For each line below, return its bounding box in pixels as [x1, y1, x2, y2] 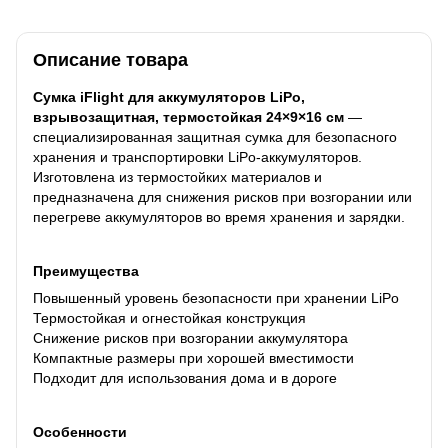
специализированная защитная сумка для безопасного [33, 128, 397, 145]
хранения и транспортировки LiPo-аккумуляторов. [33, 148, 362, 165]
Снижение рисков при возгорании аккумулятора [33, 329, 348, 346]
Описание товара [33, 49, 188, 70]
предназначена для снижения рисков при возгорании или [33, 188, 412, 205]
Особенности [33, 423, 127, 440]
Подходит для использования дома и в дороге [33, 369, 337, 386]
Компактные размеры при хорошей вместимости [33, 349, 354, 366]
